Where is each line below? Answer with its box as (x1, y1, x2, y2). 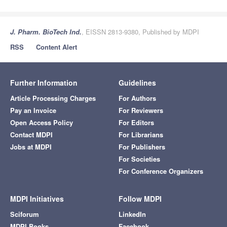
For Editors (119, 118, 154, 128)
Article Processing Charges (10, 93, 96, 103)
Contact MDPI (10, 130, 53, 140)
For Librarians (119, 130, 163, 140)
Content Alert (36, 42, 77, 52)
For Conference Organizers (119, 166, 203, 176)
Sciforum (10, 209, 39, 219)
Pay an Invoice (10, 105, 56, 116)
